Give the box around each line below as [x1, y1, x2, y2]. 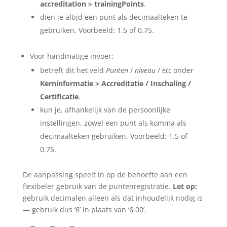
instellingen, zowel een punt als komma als [40, 118, 186, 128]
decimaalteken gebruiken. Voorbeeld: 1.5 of [40, 131, 187, 141]
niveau [134, 65, 158, 75]
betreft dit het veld [40, 65, 106, 75]
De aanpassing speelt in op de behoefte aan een [22, 170, 187, 179]
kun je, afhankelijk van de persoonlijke [40, 105, 170, 115]
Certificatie [40, 92, 79, 101]
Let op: [172, 181, 197, 191]
